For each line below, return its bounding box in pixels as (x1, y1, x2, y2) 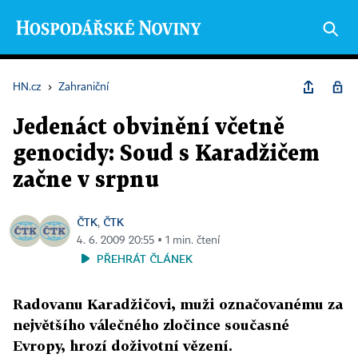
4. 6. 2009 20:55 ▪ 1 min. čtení (77, 235, 220, 246)
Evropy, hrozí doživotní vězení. (13, 337, 233, 354)
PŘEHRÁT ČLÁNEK (97, 252, 193, 265)
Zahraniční (58, 82, 109, 93)
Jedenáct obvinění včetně (13, 117, 284, 138)
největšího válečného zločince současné (13, 316, 289, 333)
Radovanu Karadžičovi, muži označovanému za (13, 296, 343, 312)
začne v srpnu (13, 170, 159, 191)
